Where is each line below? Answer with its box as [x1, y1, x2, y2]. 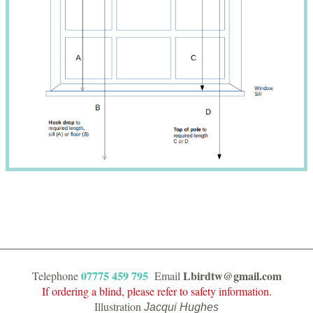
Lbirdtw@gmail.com [182, 268, 282, 284]
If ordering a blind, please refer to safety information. [41, 284, 272, 299]
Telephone [31, 268, 81, 284]
